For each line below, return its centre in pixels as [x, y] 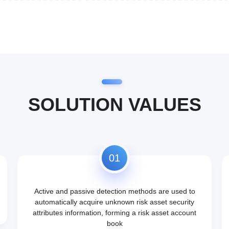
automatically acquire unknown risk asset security [114, 202]
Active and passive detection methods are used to [114, 191]
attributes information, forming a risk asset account [114, 213]
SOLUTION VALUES [114, 105]
